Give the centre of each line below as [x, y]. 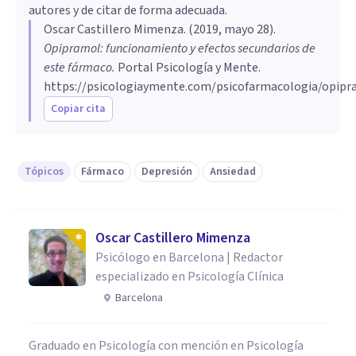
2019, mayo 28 [231, 29]
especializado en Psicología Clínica [190, 276]
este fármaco [78, 67]
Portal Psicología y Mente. [188, 67]
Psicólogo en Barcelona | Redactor [189, 257]
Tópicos [44, 171]
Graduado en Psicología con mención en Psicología [166, 345]
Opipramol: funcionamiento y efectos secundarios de [180, 48]
